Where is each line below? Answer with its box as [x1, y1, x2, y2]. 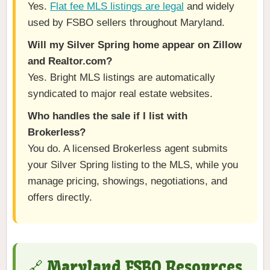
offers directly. [28, 192, 92, 204]
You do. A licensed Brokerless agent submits [28, 143, 228, 155]
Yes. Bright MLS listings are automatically [28, 72, 215, 84]
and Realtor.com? [28, 55, 112, 67]
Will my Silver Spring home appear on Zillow [28, 39, 242, 51]
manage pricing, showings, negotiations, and [28, 175, 227, 187]
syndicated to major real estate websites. [28, 88, 213, 100]
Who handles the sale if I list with [28, 110, 187, 122]
